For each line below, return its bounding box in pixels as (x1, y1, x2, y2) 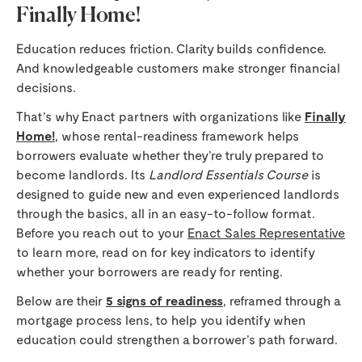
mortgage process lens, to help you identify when (16, 312, 305, 328)
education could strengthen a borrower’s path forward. (16, 331, 338, 347)
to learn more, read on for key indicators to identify (16, 244, 314, 260)
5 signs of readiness (106, 293, 223, 309)
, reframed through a (223, 293, 340, 309)
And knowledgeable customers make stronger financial (16, 60, 340, 76)
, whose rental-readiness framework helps (55, 128, 299, 144)
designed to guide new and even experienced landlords (16, 186, 339, 202)
